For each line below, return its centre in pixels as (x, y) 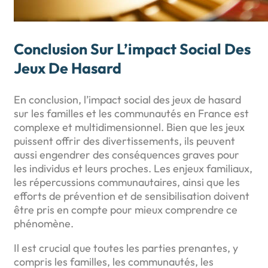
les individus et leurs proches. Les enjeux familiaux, (133, 168)
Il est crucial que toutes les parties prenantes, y (126, 248)
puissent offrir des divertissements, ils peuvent (124, 141)
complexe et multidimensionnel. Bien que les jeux (129, 127)
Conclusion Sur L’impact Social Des (132, 49)
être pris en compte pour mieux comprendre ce (126, 209)
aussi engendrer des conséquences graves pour (127, 154)
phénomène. (44, 223)
